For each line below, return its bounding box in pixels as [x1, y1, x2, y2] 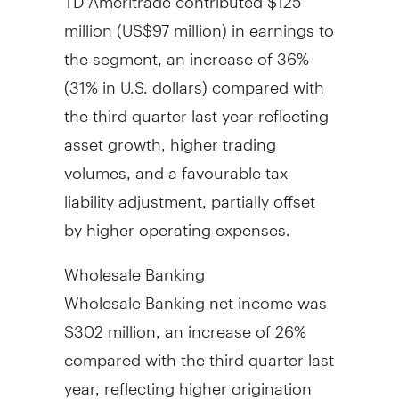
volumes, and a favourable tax [63, 147, 288, 183]
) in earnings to [221, 4, 334, 40]
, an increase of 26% [155, 305, 306, 341]
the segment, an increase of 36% [63, 33, 309, 69]
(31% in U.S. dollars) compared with [63, 61, 324, 97]
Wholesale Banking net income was [63, 277, 327, 313]
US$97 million [121, 4, 222, 40]
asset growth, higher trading [63, 118, 276, 154]
